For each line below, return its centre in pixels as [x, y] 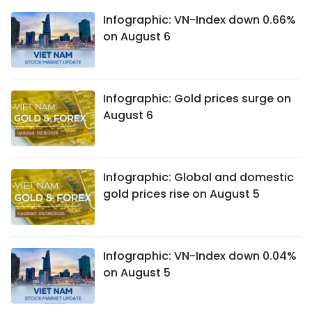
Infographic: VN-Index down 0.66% [200, 19]
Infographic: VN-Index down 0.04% [200, 256]
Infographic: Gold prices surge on [197, 98]
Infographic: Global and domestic [198, 177]
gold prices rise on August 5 [181, 194]
